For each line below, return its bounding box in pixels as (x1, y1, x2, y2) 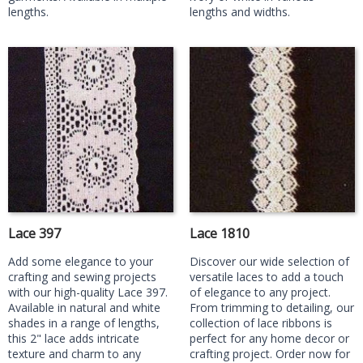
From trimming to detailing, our (190, 300, 354, 315)
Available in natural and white (8, 300, 160, 315)
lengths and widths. (190, 4, 290, 19)
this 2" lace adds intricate (8, 331, 139, 346)
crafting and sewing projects (8, 269, 156, 284)
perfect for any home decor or (190, 331, 349, 346)
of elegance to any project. (190, 284, 331, 300)
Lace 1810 (190, 224, 250, 242)
